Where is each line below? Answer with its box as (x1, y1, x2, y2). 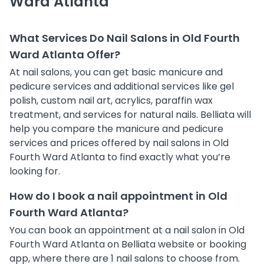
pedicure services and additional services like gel (9, 79, 234, 93)
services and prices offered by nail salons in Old (9, 136, 229, 150)
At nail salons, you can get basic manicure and (9, 65, 223, 79)
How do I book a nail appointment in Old (9, 188, 227, 203)
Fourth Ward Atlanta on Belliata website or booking (9, 237, 246, 251)
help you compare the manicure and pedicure (9, 121, 223, 136)
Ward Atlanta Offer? (9, 47, 120, 62)
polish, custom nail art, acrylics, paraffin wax (9, 93, 213, 107)
